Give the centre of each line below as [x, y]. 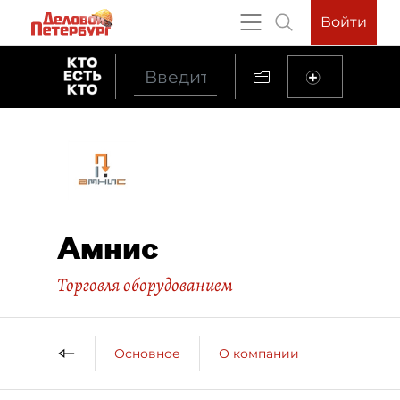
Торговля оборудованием [145, 285]
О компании [259, 353]
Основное [147, 353]
